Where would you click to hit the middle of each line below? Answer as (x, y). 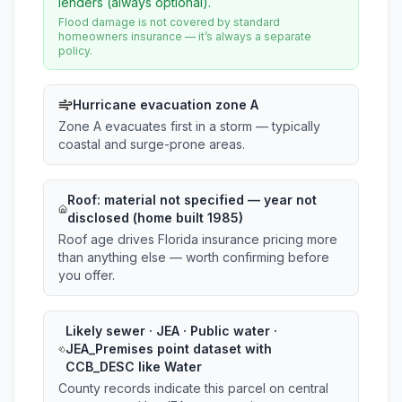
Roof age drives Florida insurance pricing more (198, 239)
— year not (281, 200)
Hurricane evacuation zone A (166, 105)
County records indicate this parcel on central (193, 388)
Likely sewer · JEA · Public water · (171, 331)
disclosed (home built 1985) (156, 218)
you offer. (87, 275)
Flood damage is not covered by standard (169, 22)
